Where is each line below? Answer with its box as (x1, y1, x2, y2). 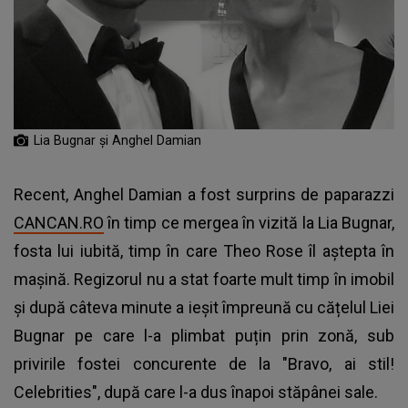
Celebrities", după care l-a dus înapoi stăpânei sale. (14, 382, 378, 402)
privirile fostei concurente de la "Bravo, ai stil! (14, 353, 394, 373)
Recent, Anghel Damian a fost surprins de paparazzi (14, 184, 394, 204)
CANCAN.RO (14, 212, 104, 232)
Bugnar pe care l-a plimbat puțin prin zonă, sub (14, 325, 394, 345)
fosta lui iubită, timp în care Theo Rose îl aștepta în (14, 240, 394, 260)
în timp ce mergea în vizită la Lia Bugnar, (104, 212, 394, 232)
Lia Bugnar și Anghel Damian (34, 132, 201, 148)
